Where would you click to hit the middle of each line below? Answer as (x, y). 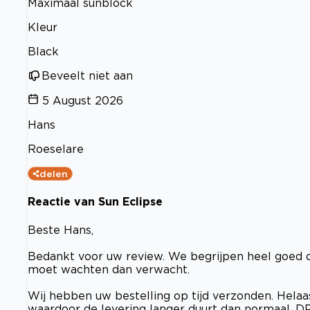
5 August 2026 (83, 100)
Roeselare (56, 149)
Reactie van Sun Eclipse (95, 202)
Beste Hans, (61, 229)
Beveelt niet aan (87, 75)
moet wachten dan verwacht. (109, 269)
